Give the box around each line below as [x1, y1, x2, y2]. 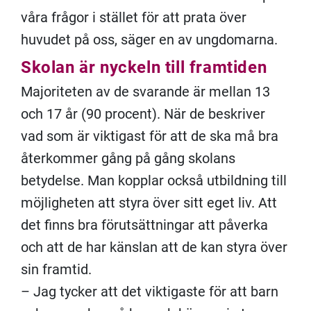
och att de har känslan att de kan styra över [21, 239, 287, 255]
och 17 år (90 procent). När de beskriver [21, 106, 265, 122]
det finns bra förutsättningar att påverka [21, 217, 268, 233]
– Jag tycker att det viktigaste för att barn [21, 283, 278, 300]
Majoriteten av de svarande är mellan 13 [21, 83, 270, 100]
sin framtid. [21, 261, 92, 278]
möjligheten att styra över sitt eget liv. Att [21, 194, 277, 211]
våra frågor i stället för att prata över [21, 9, 246, 26]
